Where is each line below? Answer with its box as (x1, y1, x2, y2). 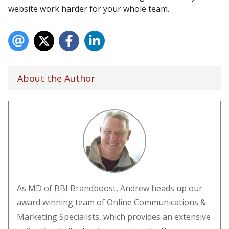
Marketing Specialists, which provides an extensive (17, 211, 211, 222)
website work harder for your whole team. (8, 3, 169, 14)
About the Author (17, 72, 95, 84)
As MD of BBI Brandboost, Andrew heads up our (17, 182, 202, 194)
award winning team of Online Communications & (17, 196, 206, 208)
